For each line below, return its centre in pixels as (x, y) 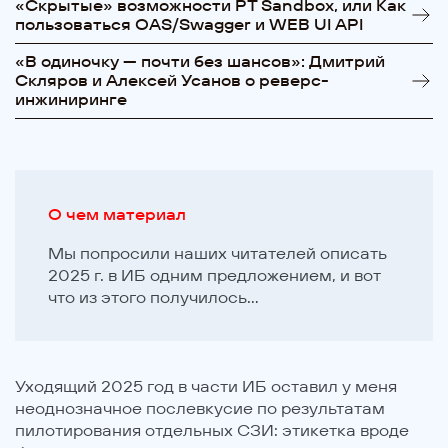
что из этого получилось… (154, 296)
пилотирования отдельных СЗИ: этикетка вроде (212, 429)
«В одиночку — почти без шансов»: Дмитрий (200, 61)
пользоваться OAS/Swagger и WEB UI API (189, 23)
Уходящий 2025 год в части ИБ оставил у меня (206, 385)
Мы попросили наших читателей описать (218, 252)
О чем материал (117, 214)
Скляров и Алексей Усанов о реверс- (172, 80)
